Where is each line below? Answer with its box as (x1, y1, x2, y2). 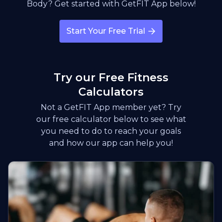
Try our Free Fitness (54, 70, 168, 84)
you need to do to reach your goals (41, 126, 181, 136)
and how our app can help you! (49, 138, 173, 148)
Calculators (78, 85, 144, 99)
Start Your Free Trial (66, 26, 145, 36)
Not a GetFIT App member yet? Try (41, 102, 181, 112)
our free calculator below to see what (36, 114, 186, 124)
